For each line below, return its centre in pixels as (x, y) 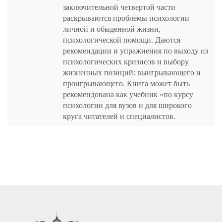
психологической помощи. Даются (122, 40)
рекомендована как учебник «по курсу (128, 94)
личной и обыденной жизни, (112, 29)
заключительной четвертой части (119, 7)
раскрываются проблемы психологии (126, 18)
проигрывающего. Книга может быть (126, 83)
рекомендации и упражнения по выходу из (136, 51)
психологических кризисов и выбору (126, 62)
